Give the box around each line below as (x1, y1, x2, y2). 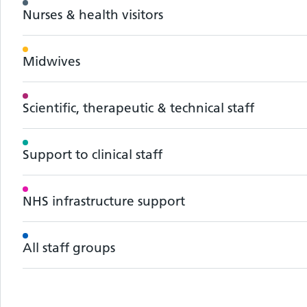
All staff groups (23, 239, 115, 256)
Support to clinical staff (23, 146, 162, 162)
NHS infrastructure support (23, 193, 185, 209)
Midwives (23, 53, 80, 69)
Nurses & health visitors (23, 6, 163, 23)
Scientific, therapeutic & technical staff (23, 99, 254, 116)
